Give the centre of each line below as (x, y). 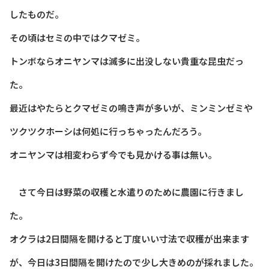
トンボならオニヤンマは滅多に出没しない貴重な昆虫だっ (127, 61)
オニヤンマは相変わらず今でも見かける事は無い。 (113, 155)
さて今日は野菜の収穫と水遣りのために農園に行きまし (127, 192)
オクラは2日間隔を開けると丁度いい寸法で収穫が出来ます (129, 238)
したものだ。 (37, 14)
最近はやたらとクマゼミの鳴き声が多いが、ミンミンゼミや (131, 108)
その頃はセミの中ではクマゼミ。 (77, 38)
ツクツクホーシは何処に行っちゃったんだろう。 (108, 131)
